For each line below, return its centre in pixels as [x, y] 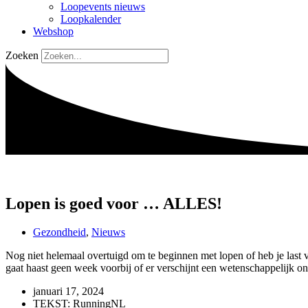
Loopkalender [91, 19]
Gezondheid [59, 232]
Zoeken [22, 55]
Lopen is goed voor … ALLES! [114, 203]
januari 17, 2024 [68, 291]
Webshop [53, 31]
